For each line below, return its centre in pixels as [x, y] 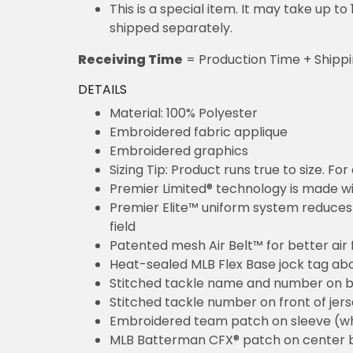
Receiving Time [130, 60]
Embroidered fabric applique [199, 132]
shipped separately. [171, 28]
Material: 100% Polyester [184, 113]
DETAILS [102, 90]
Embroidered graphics [179, 151]
